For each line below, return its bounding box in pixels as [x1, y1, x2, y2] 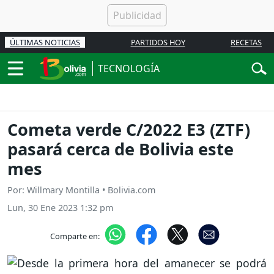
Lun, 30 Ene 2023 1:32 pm [7, 202, 113, 214]
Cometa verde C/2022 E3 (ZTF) [7, 118, 250, 141]
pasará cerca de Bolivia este [7, 138, 234, 161]
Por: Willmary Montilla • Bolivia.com [7, 184, 155, 196]
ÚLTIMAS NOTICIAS [10, 37, 80, 48]
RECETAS [231, 37, 262, 48]
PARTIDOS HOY [130, 37, 185, 48]
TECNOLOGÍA [98, 62, 160, 75]
